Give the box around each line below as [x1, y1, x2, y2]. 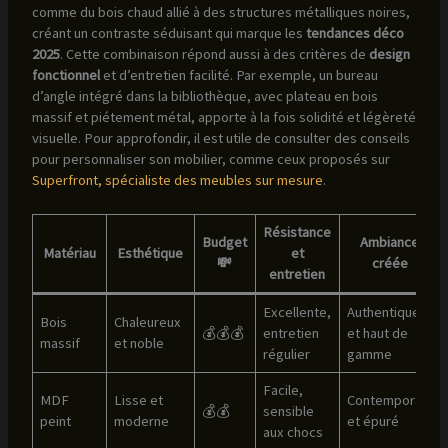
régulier [263, 345, 311, 364]
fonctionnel [31, 65, 100, 84]
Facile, [263, 381, 304, 400]
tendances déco [305, 23, 404, 42]
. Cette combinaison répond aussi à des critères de [59, 44, 369, 63]
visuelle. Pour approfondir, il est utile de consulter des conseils [31, 128, 410, 147]
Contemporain [347, 391, 433, 410]
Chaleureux [114, 313, 182, 332]
